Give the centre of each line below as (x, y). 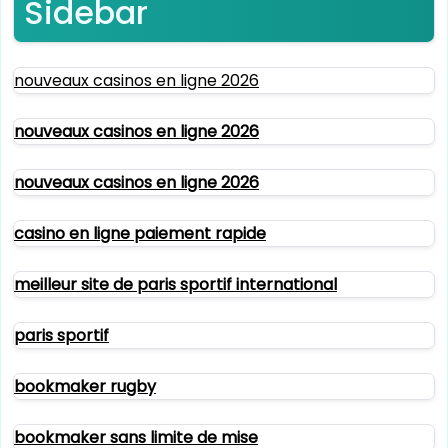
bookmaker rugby (85, 386)
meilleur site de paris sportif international (175, 284)
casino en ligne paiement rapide (140, 233)
